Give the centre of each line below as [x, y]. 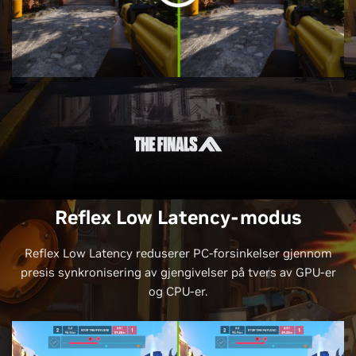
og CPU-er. [178, 292]
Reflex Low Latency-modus [178, 218]
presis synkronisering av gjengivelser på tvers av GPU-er [178, 273]
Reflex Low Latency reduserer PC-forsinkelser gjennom [178, 253]
